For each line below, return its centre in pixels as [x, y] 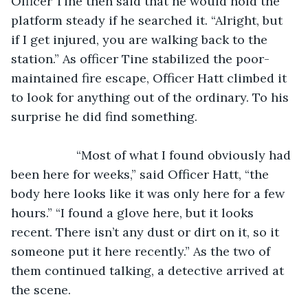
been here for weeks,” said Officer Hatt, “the [142, 174]
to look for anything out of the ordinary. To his [152, 97]
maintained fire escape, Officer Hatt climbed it [151, 78]
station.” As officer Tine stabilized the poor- [140, 58]
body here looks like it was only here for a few [150, 193]
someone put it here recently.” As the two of [142, 251]
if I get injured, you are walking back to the [141, 39]
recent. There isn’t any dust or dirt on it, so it [147, 232]
